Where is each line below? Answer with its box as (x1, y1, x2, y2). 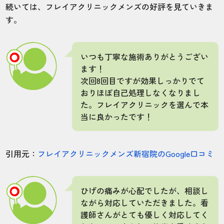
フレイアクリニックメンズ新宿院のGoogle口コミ (37, 147, 214, 159)
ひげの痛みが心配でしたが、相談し (80, 184, 209, 196)
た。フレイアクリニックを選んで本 (80, 98, 209, 110)
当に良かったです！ (80, 110, 153, 122)
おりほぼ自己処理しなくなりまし (80, 86, 201, 98)
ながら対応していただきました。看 (80, 196, 209, 208)
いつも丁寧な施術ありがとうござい (80, 50, 209, 62)
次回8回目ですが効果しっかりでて (80, 74, 205, 86)
